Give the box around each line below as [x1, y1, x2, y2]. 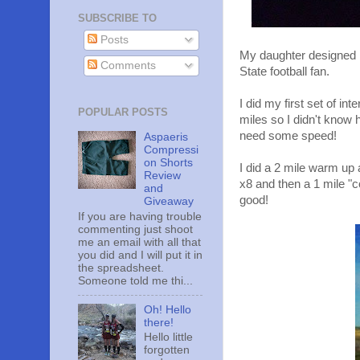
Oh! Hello [144, 303, 192, 316]
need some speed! [239, 129, 337, 142]
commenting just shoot [78, 223, 193, 235]
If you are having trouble [78, 210, 202, 223]
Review [144, 169, 182, 182]
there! [144, 316, 174, 329]
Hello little [144, 331, 194, 344]
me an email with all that [78, 235, 201, 248]
